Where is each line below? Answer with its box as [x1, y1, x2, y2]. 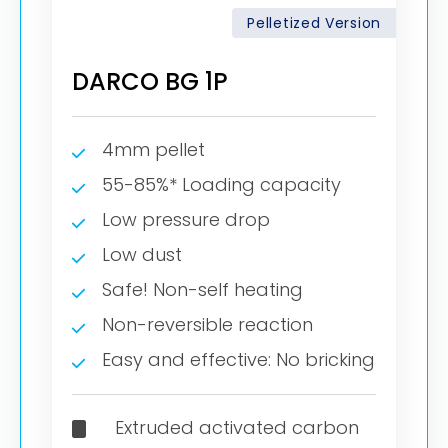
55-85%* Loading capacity [102, 172, 341, 198]
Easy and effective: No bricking [102, 347, 375, 373]
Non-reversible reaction [102, 312, 313, 338]
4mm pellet [102, 137, 205, 163]
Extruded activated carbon [114, 415, 359, 441]
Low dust [102, 242, 182, 268]
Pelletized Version [247, 13, 381, 34]
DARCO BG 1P [72, 65, 228, 99]
